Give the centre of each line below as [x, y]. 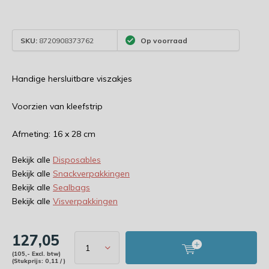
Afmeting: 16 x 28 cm [54, 134]
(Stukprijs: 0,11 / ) [39, 261]
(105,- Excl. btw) [36, 253]
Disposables [77, 160]
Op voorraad [163, 40]
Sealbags [71, 187]
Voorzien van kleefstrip [57, 106]
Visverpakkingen [85, 201]
